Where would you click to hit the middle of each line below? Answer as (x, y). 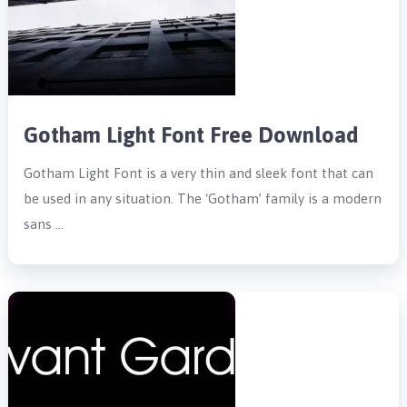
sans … (44, 223)
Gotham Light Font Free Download (192, 134)
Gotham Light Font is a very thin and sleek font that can (199, 173)
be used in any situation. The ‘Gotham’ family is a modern (203, 198)
